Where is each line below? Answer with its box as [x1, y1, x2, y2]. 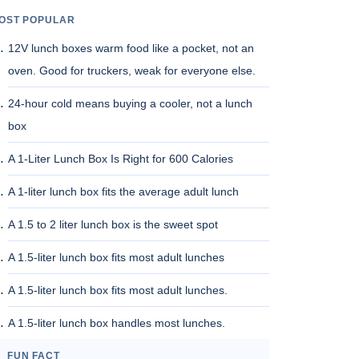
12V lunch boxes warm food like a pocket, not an [8, 42, 255, 54]
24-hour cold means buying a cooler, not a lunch [8, 97, 253, 110]
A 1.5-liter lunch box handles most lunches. [8, 317, 226, 329]
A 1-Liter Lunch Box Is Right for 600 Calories [8, 152, 234, 165]
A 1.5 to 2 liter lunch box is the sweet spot [8, 218, 219, 231]
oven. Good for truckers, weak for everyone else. [8, 64, 256, 77]
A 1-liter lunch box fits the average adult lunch [8, 185, 240, 198]
